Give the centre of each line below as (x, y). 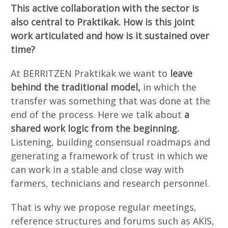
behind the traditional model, (76, 87)
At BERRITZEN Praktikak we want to (89, 73)
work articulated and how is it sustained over (110, 36)
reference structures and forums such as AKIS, (112, 221)
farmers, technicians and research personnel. (110, 183)
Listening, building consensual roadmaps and (110, 142)
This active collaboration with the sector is (105, 8)
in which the (168, 87)
